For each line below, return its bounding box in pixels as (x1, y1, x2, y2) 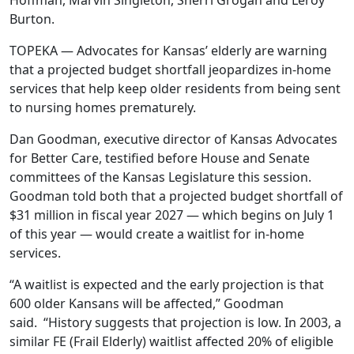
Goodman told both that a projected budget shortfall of (9, 187, 343, 205)
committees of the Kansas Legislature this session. (9, 168, 311, 186)
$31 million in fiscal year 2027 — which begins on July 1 (9, 206, 334, 224)
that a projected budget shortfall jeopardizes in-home (9, 61, 331, 78)
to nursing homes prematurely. (9, 99, 196, 116)
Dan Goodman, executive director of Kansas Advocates (9, 130, 337, 148)
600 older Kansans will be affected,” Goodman (9, 295, 284, 312)
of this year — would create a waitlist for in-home (9, 225, 304, 243)
